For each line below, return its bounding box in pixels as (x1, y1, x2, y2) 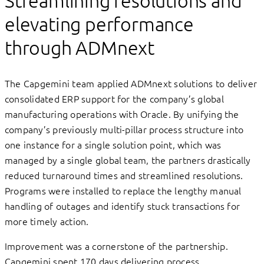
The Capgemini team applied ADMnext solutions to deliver (5, 76, 258, 90)
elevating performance (5, 12, 194, 35)
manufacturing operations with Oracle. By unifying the (5, 107, 239, 120)
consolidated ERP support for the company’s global (5, 91, 224, 105)
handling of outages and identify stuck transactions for (5, 199, 240, 212)
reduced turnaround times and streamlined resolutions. (5, 168, 243, 181)
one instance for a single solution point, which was (5, 137, 222, 151)
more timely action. (5, 214, 89, 227)
